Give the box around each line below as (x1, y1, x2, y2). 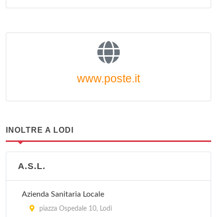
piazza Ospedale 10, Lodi (37, 205, 112, 212)
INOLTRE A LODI (6, 126, 74, 134)
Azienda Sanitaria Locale (22, 190, 104, 198)
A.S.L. (18, 161, 46, 171)
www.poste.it (77, 72, 140, 85)
